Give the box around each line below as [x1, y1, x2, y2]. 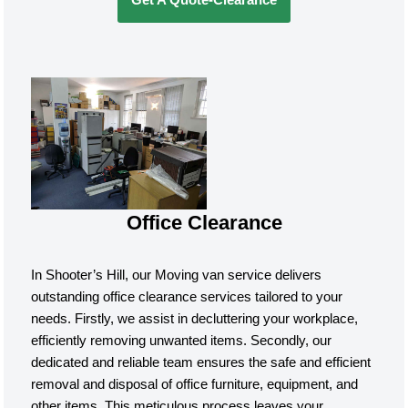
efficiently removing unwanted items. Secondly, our [31, 332, 332, 348]
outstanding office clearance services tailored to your [31, 289, 343, 304]
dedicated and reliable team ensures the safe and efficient [31, 354, 372, 370]
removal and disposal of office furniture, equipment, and [31, 376, 359, 392]
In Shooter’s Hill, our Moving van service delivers [31, 267, 322, 282]
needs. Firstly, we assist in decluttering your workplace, [31, 311, 359, 326]
